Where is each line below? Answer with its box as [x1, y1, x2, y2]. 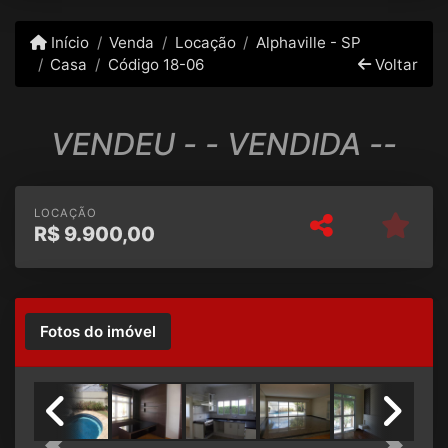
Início [47, 32, 90, 52]
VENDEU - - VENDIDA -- [51, 125, 397, 162]
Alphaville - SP [255, 32, 361, 52]
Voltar [370, 54, 418, 74]
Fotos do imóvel [39, 321, 156, 341]
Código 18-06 [107, 54, 204, 74]
